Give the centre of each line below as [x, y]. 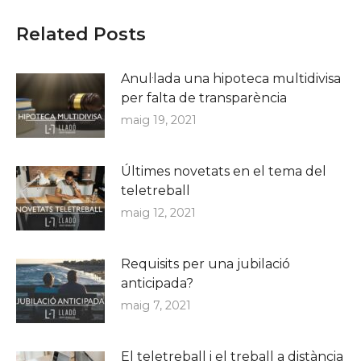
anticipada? [157, 283]
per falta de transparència [204, 98]
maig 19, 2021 [159, 120]
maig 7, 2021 [156, 305]
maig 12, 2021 [158, 212]
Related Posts [81, 34]
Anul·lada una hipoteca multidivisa [231, 78]
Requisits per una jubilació [205, 263]
